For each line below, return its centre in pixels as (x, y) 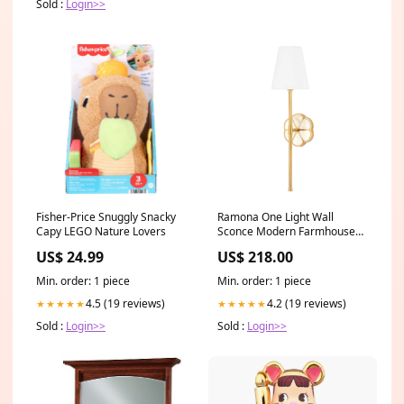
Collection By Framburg (276, 246)
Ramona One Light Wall (275, 217)
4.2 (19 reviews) (307, 304)
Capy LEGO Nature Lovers (101, 232)
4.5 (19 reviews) (125, 304)
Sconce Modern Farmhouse (286, 232)
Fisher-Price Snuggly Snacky (106, 217)
